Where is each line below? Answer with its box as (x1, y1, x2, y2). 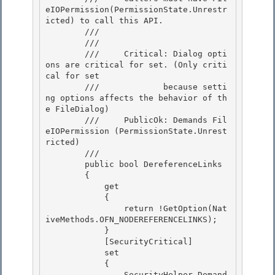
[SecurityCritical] (45, 237, 104, 247)
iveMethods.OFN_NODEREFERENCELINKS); (45, 215, 217, 225)
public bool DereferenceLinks (45, 160, 85, 169)
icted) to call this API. (45, 16, 168, 26)
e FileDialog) (45, 104, 114, 114)
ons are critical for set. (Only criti (45, 60, 227, 70)
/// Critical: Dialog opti (45, 49, 85, 59)
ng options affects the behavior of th (45, 93, 227, 103)
